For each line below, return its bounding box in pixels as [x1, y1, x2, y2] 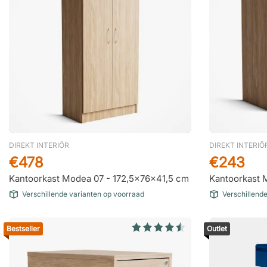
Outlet [207, 224, 227, 233]
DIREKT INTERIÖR [9, 141, 69, 150]
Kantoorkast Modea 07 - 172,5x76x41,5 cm [9, 173, 189, 184]
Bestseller [7, 224, 40, 233]
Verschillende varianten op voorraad [22, 190, 144, 198]
